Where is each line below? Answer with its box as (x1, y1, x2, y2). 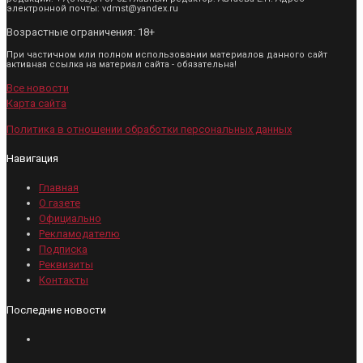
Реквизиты (39, 258, 93, 271)
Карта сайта (6, 96, 66, 109)
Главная (39, 181, 79, 194)
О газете (39, 197, 80, 210)
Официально (39, 212, 101, 225)
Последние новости (6, 303, 106, 316)
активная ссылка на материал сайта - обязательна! (6, 58, 237, 70)
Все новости (6, 81, 69, 94)
